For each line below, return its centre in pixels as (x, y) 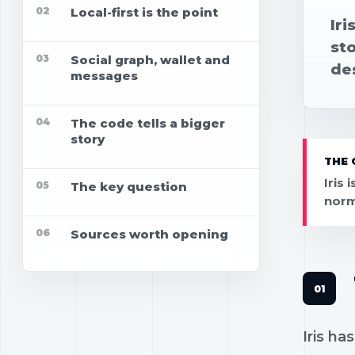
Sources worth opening (149, 235)
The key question (129, 187)
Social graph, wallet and (150, 60)
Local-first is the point (144, 13)
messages (104, 76)
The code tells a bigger (148, 124)
